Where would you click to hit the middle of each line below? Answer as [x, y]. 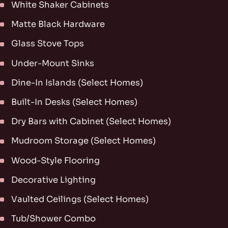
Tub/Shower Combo [54, 219]
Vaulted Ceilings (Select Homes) [80, 199]
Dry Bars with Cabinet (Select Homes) [91, 122]
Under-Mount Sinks [53, 63]
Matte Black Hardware [58, 24]
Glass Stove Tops [48, 44]
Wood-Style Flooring [56, 160]
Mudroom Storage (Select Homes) [84, 141]
